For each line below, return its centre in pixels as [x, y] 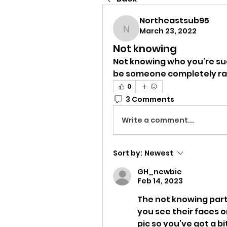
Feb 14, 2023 [160, 181]
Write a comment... [158, 120]
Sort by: [128, 153]
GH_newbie [160, 172]
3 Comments [150, 99]
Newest [159, 153]
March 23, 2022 [168, 31]
